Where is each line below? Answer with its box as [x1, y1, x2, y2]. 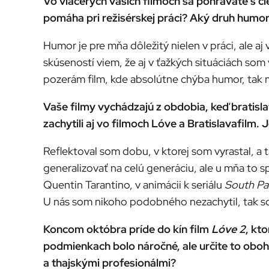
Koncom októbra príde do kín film [43, 222, 211, 236]
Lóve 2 [211, 222, 246, 236]
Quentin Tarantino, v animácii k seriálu [43, 177, 225, 192]
